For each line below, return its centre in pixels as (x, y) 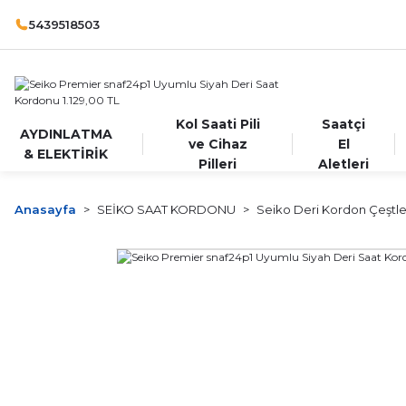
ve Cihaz (217, 144)
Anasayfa (45, 209)
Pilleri (218, 164)
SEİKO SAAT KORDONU (166, 209)
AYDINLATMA (66, 134)
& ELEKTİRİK (66, 154)
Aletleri (344, 164)
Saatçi (344, 124)
